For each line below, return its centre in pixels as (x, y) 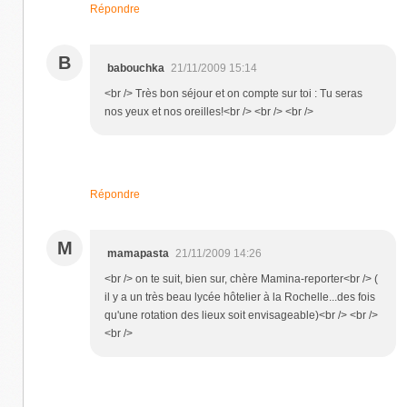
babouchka (136, 68)
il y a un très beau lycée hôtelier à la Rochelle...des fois (240, 297)
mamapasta (138, 253)
